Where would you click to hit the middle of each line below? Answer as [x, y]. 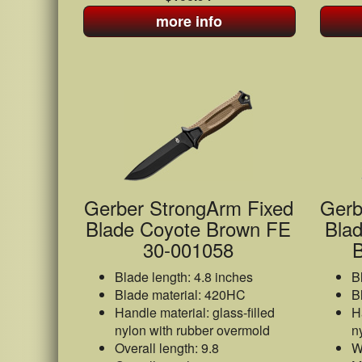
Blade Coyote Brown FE [189, 228]
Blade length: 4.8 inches [184, 277]
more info [189, 21]
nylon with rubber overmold [192, 330]
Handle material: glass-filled [195, 312]
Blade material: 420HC [180, 295]
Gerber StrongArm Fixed [188, 207]
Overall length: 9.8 [167, 348]
